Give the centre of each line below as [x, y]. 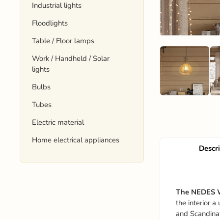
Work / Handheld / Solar [71, 58]
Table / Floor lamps [63, 41]
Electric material [58, 122]
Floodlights [50, 23]
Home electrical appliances [76, 140]
